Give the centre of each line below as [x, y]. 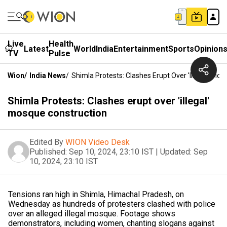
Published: [48, 152]
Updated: [176, 152]
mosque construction [57, 113]
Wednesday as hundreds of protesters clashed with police [112, 204]
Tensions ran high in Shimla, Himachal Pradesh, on [96, 194]
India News [48, 75]
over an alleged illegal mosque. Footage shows [92, 214]
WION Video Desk [98, 142]
